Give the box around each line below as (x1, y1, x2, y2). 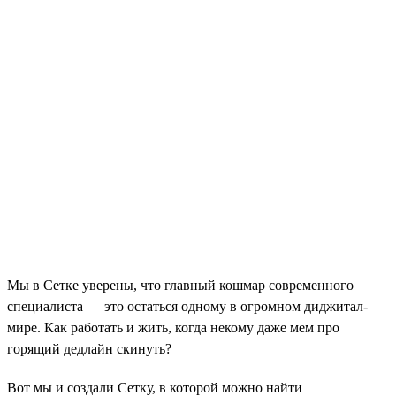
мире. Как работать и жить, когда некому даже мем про (7, 319, 339, 335)
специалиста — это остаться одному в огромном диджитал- (7, 298, 368, 314)
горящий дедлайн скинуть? (7, 340, 171, 356)
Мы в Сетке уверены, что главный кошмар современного (7, 277, 354, 293)
